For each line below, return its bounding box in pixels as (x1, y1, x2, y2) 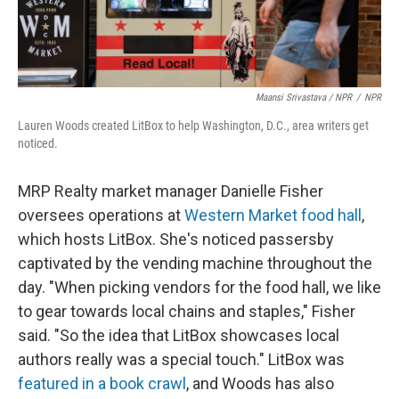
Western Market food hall (184, 206, 362, 224)
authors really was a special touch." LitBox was (18, 350, 345, 369)
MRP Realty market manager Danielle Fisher (18, 182, 323, 200)
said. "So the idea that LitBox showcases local (18, 326, 339, 345)
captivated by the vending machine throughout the (18, 254, 372, 273)
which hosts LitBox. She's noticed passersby (18, 230, 334, 248)
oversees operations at (18, 206, 184, 224)
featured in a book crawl (18, 374, 186, 393)
